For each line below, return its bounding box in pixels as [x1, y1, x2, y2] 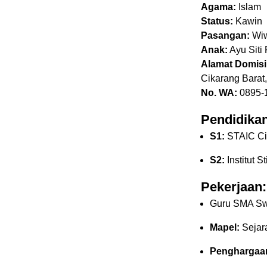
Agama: [201, 2, 236, 13]
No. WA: [201, 88, 237, 98]
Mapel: [210, 222, 240, 233]
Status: [201, 16, 233, 27]
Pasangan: [201, 30, 250, 41]
